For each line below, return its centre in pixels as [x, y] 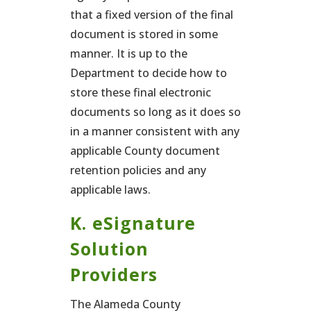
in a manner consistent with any [154, 131]
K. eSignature [133, 223]
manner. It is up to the [128, 53]
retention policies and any [138, 170]
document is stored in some [144, 34]
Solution [109, 249]
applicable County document [145, 151]
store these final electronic [140, 92]
